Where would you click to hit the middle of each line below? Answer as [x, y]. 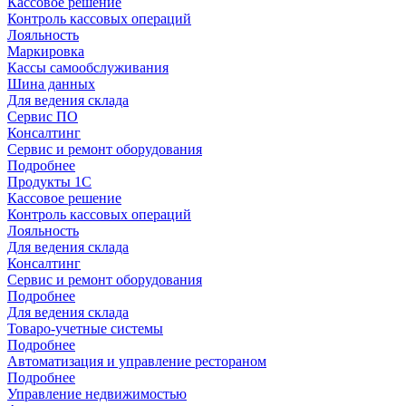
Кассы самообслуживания [88, 68]
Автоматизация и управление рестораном [137, 361]
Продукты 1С [49, 182]
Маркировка [46, 51]
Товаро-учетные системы [85, 329]
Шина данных [51, 84]
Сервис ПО [43, 116]
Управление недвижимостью [97, 394]
